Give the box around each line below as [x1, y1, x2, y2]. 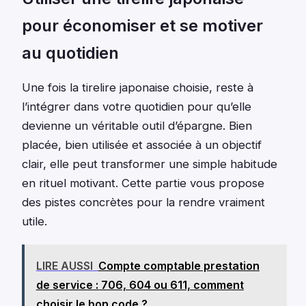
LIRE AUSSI [36, 259, 93, 273]
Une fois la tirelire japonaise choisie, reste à [22, 81, 253, 95]
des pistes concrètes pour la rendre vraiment [22, 195, 265, 210]
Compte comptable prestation [98, 259, 260, 273]
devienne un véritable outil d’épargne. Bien [22, 119, 252, 133]
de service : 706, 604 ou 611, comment [36, 278, 244, 292]
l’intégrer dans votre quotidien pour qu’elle [22, 100, 251, 114]
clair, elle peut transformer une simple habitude [22, 157, 277, 171]
